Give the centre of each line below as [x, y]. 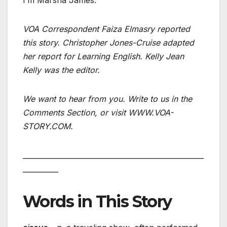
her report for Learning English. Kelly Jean [103, 56]
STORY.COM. [48, 126]
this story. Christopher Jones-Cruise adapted [108, 43]
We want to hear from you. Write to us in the [107, 99]
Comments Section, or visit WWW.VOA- [98, 113]
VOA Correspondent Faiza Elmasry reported [106, 29]
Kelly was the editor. [61, 70]
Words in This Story [97, 202]
